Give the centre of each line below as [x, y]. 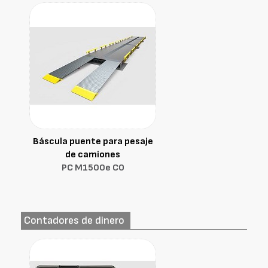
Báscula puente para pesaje [93, 141]
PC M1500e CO [93, 168]
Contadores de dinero [74, 220]
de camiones [93, 155]
